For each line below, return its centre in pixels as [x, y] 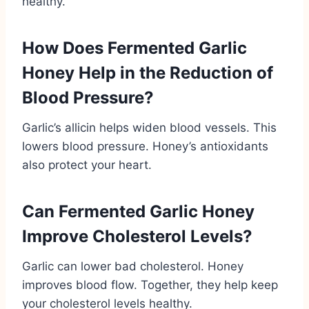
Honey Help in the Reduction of [148, 72]
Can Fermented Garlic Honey [138, 211]
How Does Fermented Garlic [134, 48]
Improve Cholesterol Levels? [137, 236]
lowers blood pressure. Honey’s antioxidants [145, 146]
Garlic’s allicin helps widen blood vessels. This [149, 127]
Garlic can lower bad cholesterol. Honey [133, 266]
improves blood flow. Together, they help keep [150, 285]
